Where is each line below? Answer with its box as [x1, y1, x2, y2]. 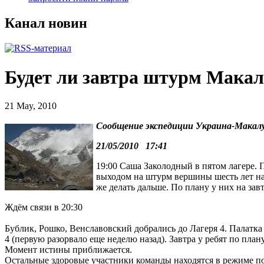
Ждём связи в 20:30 [5, 202, 82, 213]
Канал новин [5, 15, 87, 31]
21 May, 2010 [5, 101, 57, 111]
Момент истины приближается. [5, 245, 132, 255]
